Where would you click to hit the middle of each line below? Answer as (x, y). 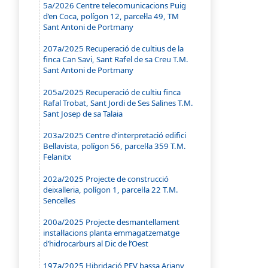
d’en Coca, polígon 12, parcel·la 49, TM (111, 16)
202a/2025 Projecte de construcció (106, 179)
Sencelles (60, 200)
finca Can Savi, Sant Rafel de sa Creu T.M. (116, 60)
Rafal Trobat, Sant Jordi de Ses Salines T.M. (118, 103)
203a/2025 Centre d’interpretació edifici (115, 135)
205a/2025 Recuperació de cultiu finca (112, 92)
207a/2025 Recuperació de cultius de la (114, 49)
